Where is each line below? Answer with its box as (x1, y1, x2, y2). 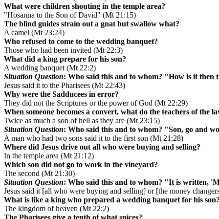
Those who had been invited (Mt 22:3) (4, 46, 123, 55)
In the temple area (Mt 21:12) (4, 152, 94, 160)
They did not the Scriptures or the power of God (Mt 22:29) (4, 99, 188, 108)
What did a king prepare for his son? (4, 55, 126, 64)
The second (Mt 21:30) (4, 169, 75, 178)
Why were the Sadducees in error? (4, 90, 119, 99)
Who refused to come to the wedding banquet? (4, 37, 158, 46)
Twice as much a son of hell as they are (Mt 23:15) (4, 116, 160, 125)
